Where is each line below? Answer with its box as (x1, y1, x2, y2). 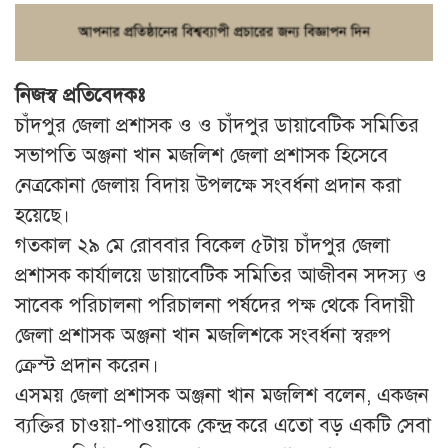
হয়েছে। (15, 202, 70, 228)
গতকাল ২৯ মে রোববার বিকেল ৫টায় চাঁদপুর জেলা (15, 232, 390, 258)
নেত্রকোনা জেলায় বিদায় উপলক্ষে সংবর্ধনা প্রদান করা (15, 172, 401, 198)
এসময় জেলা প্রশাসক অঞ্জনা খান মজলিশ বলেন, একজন (15, 382, 429, 408)
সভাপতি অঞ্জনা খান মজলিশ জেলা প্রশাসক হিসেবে (15, 142, 388, 168)
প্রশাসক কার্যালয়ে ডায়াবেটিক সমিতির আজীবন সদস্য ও (15, 262, 427, 288)
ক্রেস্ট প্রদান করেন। (15, 352, 159, 378)
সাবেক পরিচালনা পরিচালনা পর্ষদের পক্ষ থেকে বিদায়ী (15, 292, 414, 318)
